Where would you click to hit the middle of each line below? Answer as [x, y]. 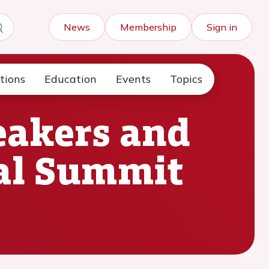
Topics [186, 79]
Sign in [222, 27]
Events [133, 79]
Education [71, 79]
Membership [148, 27]
